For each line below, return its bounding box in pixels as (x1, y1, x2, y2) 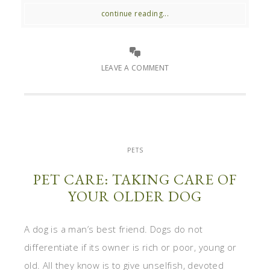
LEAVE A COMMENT (101, 62, 169, 73)
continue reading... (101, 8, 169, 19)
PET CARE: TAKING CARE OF (33, 169, 237, 189)
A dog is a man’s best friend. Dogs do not (24, 222, 203, 235)
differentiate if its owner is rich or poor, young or (24, 240, 237, 253)
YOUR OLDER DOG (68, 186, 202, 206)
